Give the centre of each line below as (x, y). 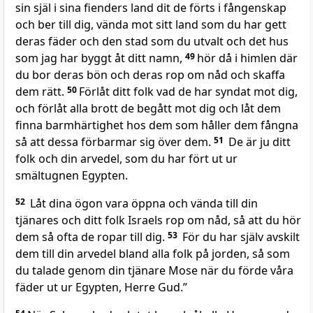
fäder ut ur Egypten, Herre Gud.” (101, 287)
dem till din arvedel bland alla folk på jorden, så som (153, 254)
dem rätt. (41, 92)
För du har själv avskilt (240, 237)
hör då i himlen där (247, 58)
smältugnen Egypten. (72, 176)
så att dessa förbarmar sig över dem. (115, 142)
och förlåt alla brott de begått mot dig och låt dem (148, 109)
